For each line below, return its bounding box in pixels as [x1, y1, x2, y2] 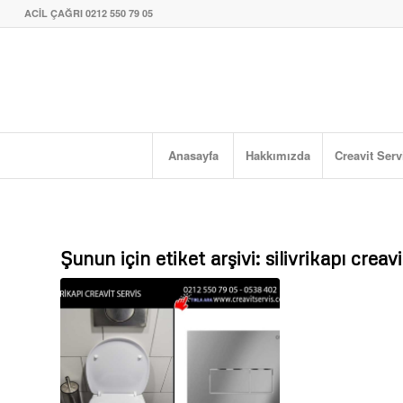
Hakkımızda [246, 147, 311, 164]
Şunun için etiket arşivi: [60, 246, 265, 270]
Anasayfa [167, 147, 219, 164]
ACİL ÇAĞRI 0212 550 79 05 [23, 6, 153, 20]
